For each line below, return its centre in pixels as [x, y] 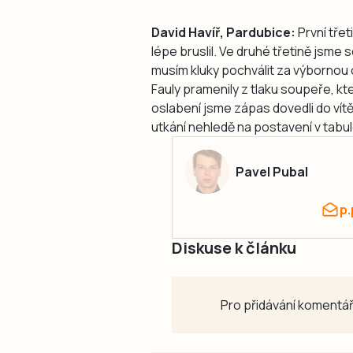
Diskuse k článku [234, 247]
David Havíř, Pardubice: [223, 32]
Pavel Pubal [272, 171]
